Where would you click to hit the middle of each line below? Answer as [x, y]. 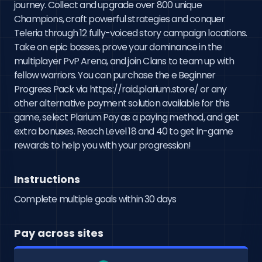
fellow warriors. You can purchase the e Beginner [115, 75]
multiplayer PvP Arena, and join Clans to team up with [124, 61]
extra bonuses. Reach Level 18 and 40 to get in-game [124, 131]
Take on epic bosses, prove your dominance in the [118, 47]
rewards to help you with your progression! [103, 145]
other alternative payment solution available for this [122, 103]
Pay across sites [59, 233]
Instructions [47, 179]
